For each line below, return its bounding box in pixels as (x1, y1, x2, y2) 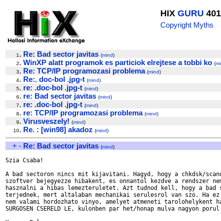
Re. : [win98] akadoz (23, 125, 93, 134)
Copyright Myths (160, 21, 214, 29)
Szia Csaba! (5, 157, 43, 164)
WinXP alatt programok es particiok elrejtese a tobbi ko (23, 58, 212, 67)
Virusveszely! (23, 117, 70, 125)
